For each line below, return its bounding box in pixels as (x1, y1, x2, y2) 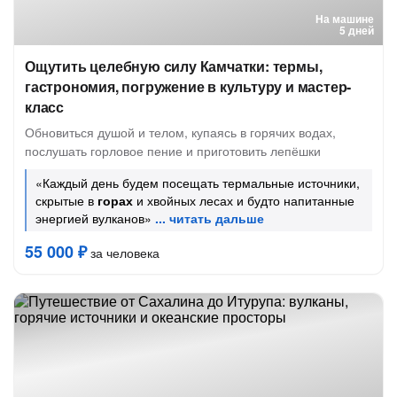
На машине (315, 11, 374, 27)
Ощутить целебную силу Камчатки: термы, (25, 56, 323, 76)
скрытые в (35, 191, 97, 209)
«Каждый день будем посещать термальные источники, (35, 174, 360, 191)
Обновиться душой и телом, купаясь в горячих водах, (25, 123, 336, 141)
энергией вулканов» (35, 209, 152, 227)
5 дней (339, 22, 374, 38)
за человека (87, 244, 160, 261)
